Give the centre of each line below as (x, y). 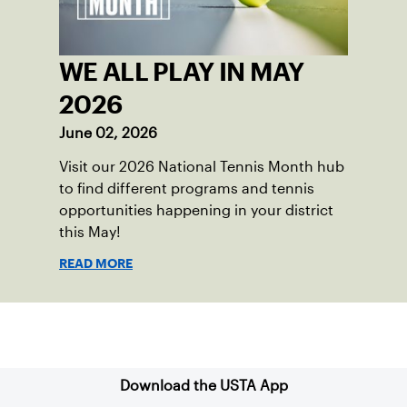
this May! (90, 232)
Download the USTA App (203, 385)
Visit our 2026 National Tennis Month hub (202, 166)
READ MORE (96, 263)
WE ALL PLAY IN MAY (182, 71)
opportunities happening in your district (196, 210)
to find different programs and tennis (187, 188)
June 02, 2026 (108, 133)
